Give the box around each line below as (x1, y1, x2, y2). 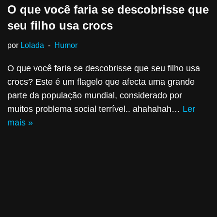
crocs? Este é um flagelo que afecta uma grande (7, 77, 195, 87)
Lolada (20, 40, 44, 49)
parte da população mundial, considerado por (7, 90, 182, 100)
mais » (7, 117, 33, 127)
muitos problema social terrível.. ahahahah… (7, 104, 183, 114)
